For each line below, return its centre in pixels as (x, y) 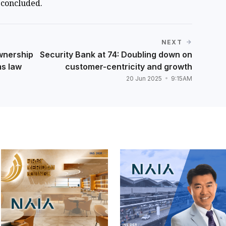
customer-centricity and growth (128, 67)
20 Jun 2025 (145, 78)
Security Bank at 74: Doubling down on (116, 54)
